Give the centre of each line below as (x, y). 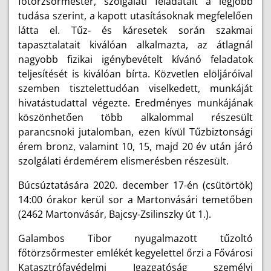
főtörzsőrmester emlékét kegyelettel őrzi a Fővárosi (135, 253)
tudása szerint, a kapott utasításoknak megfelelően (135, 16)
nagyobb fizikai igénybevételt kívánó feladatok (135, 59)
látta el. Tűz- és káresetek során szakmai (135, 30)
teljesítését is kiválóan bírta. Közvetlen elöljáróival (135, 74)
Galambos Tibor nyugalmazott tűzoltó (135, 238)
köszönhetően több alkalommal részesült (135, 117)
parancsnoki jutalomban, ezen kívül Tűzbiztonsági (135, 132)
